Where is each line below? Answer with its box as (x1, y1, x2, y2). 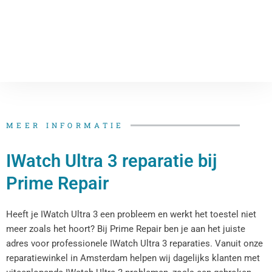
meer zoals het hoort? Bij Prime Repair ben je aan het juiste (6, 223, 245, 235)
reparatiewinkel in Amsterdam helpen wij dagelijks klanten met (6, 253, 260, 264)
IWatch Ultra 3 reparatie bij (6, 151, 217, 172)
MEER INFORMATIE (6, 120, 124, 131)
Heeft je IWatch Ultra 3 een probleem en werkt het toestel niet (6, 209, 256, 220)
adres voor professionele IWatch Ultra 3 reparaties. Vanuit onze (6, 238, 263, 250)
